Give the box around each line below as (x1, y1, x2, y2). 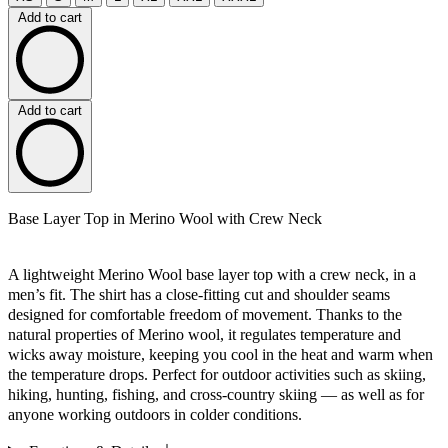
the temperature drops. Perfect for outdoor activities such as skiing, (8, 365, 426, 383)
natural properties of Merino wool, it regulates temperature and (8, 325, 401, 343)
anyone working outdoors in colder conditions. (8, 405, 302, 423)
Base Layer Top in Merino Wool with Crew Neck (8, 209, 322, 227)
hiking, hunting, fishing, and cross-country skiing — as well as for (8, 385, 424, 403)
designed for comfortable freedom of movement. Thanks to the (8, 305, 402, 323)
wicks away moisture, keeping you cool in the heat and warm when (8, 345, 433, 363)
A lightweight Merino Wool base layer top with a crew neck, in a (8, 265, 416, 283)
